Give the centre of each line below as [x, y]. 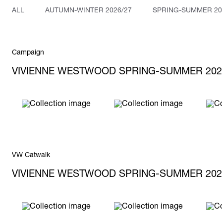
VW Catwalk [31, 155]
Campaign [28, 53]
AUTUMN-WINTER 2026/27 [88, 11]
